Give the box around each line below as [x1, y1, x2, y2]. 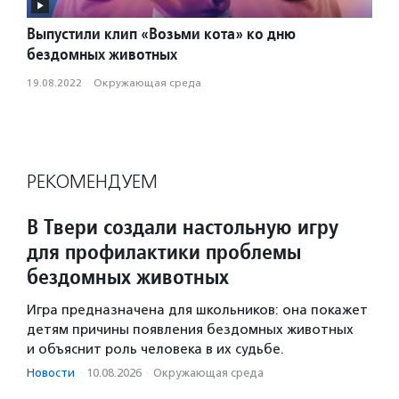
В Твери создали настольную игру [27, 212, 338, 240]
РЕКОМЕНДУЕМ [27, 169, 158, 193]
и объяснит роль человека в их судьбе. [27, 340, 284, 357]
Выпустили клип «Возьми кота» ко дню [27, 22, 296, 44]
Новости [27, 365, 75, 379]
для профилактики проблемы [27, 237, 301, 265]
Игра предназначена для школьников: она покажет [27, 301, 368, 318]
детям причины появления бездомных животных [27, 321, 354, 338]
